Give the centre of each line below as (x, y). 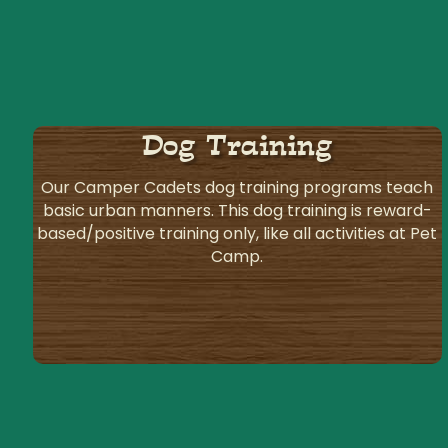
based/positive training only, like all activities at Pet (237, 234)
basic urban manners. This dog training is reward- (237, 211)
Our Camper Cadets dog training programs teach (237, 188)
